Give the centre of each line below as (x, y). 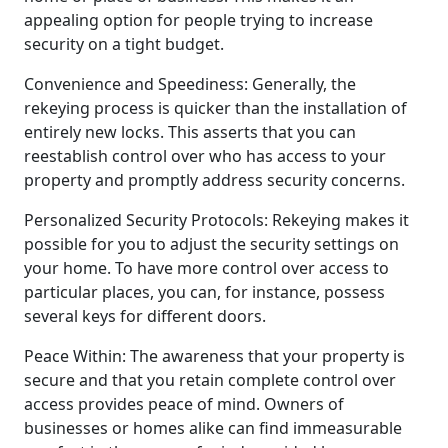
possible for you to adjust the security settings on (211, 243)
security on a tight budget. (124, 43)
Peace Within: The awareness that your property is (214, 355)
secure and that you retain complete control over (210, 379)
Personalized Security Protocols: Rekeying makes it (216, 219)
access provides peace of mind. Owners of (184, 403)
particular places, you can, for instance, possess (204, 291)
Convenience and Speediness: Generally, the (190, 83)
